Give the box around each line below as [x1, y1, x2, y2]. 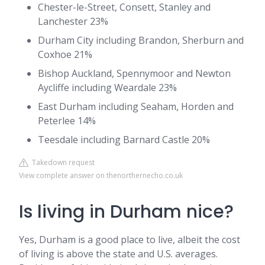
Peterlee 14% [38, 114, 96, 127]
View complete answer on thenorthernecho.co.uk [19, 170, 183, 180]
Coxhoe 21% [38, 48, 92, 61]
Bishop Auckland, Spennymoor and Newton [38, 67, 231, 80]
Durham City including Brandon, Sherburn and [38, 34, 244, 47]
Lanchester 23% [38, 15, 108, 28]
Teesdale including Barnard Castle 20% [38, 133, 210, 146]
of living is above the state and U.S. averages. [19, 247, 218, 260]
